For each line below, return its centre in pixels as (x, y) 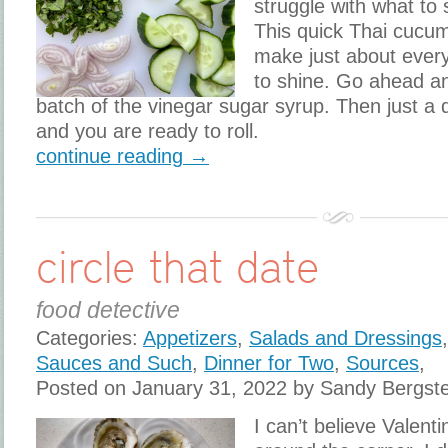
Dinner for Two (269, 363)
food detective (108, 310)
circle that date (177, 267)
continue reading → (122, 156)
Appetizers (190, 338)
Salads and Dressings (345, 338)
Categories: (89, 338)
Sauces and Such (114, 363)
